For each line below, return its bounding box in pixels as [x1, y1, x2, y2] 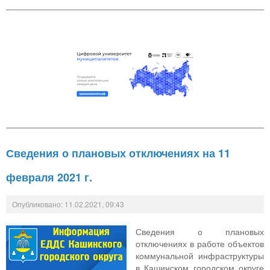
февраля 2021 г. [6, 169, 92, 186]
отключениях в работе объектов [136, 237, 264, 250]
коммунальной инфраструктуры [136, 250, 264, 262]
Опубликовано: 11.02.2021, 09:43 [12, 199, 124, 210]
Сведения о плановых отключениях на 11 [6, 145, 230, 162]
